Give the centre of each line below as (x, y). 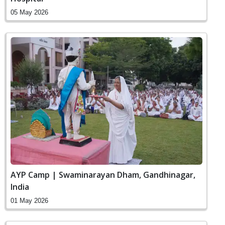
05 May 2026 (29, 12)
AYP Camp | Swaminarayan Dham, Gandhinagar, (103, 175)
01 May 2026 (29, 201)
